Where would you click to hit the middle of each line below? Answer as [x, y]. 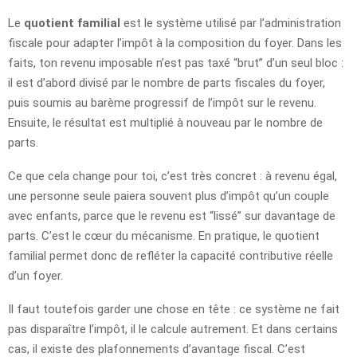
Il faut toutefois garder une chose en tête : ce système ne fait [174, 309]
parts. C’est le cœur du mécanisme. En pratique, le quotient [164, 235]
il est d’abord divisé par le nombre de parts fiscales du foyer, [167, 82]
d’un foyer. [35, 275]
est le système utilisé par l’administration [231, 23]
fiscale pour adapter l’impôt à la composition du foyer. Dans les [175, 43]
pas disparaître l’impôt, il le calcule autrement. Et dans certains [173, 329]
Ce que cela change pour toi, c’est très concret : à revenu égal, [173, 176]
